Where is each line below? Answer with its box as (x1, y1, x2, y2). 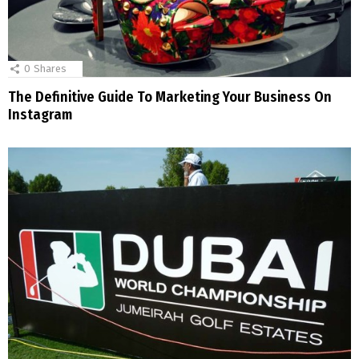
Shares (34, 62, 67, 75)
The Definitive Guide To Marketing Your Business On (8, 88, 332, 107)
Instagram (8, 106, 72, 124)
